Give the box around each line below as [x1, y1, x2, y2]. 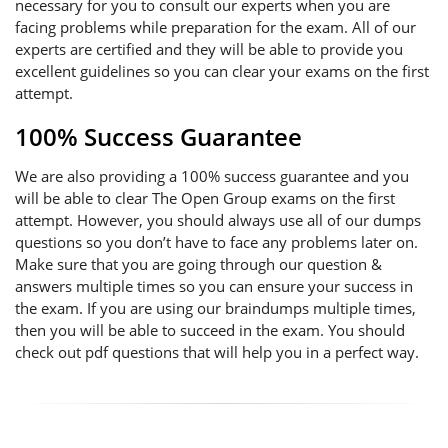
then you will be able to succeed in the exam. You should [15, 320, 405, 340]
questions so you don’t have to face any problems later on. [15, 232, 418, 252]
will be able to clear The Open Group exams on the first [15, 188, 395, 208]
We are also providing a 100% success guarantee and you [15, 166, 409, 186]
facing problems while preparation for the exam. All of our [15, 17, 416, 37]
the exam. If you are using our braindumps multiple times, [15, 298, 416, 318]
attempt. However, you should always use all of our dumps [15, 210, 421, 230]
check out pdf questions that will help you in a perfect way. [15, 342, 419, 362]
